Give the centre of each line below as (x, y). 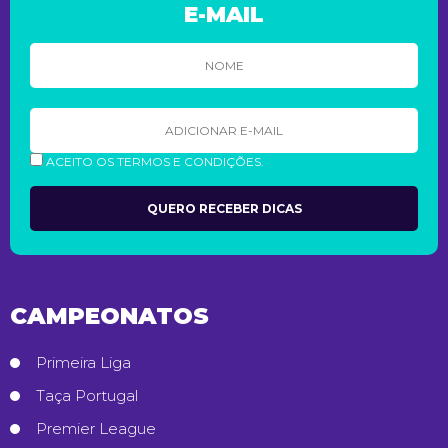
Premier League (96, 429)
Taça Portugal (87, 396)
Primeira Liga (83, 363)
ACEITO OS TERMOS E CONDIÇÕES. (155, 162)
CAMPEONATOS (109, 316)
